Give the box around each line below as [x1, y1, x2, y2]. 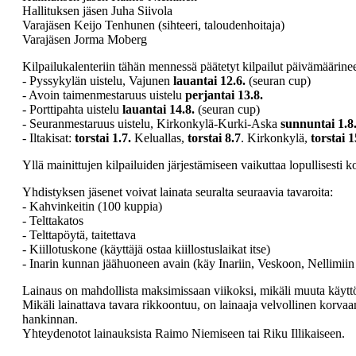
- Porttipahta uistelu [21, 102, 122, 116]
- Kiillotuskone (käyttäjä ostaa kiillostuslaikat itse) [21, 242, 270, 256]
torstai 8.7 [184, 130, 241, 145]
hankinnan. [21, 311, 78, 326]
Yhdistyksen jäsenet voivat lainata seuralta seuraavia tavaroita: [21, 184, 333, 199]
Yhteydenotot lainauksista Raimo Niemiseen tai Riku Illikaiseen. [21, 326, 345, 340]
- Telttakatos [21, 213, 83, 227]
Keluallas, [130, 130, 184, 145]
